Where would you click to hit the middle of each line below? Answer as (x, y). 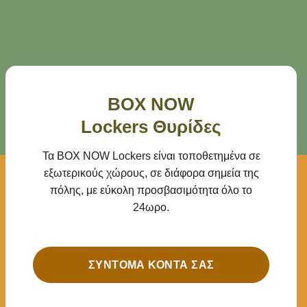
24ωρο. (151, 207)
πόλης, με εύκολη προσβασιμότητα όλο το (151, 190)
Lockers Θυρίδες (151, 126)
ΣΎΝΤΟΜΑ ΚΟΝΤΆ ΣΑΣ (151, 265)
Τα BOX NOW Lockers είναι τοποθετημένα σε (151, 156)
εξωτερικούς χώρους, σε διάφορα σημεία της (151, 173)
